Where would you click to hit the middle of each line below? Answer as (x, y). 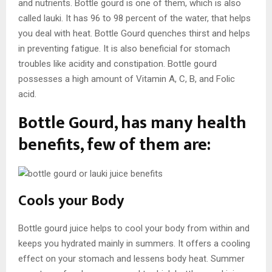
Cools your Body (71, 201)
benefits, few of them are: (114, 144)
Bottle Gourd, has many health (132, 123)
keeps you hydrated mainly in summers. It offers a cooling (134, 243)
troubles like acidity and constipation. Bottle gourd (117, 63)
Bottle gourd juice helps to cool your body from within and (134, 228)
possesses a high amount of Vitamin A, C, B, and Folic (127, 79)
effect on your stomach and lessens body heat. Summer (131, 258)
